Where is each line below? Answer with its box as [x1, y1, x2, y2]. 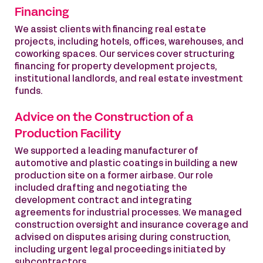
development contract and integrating [15, 197, 192, 205]
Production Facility [15, 129, 121, 140]
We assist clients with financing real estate [15, 26, 206, 34]
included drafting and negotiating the [15, 184, 187, 193]
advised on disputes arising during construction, [15, 234, 231, 242]
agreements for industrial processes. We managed [15, 209, 242, 217]
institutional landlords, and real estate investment [15, 75, 243, 83]
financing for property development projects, [15, 63, 217, 71]
